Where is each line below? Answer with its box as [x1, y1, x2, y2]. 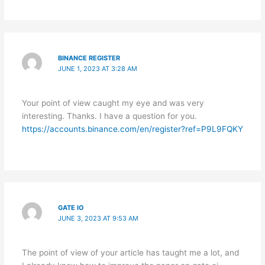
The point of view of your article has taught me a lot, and [21, 248, 239, 258]
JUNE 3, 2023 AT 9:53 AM [58, 214, 139, 223]
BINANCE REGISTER [58, 54, 121, 63]
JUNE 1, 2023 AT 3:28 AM [58, 64, 138, 73]
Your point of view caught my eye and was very [21, 98, 204, 108]
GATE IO [58, 203, 85, 212]
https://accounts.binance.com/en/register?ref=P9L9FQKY [21, 124, 243, 134]
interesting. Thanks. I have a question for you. [21, 111, 197, 121]
